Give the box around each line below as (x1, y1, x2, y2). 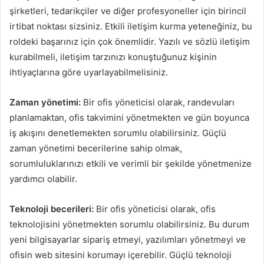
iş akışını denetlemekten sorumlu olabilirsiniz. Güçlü (9, 127, 226, 138)
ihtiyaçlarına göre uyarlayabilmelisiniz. (9, 66, 168, 78)
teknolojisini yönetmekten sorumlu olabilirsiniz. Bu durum (9, 218, 249, 230)
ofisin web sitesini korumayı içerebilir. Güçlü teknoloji (9, 249, 232, 260)
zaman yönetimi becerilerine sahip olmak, (9, 142, 182, 154)
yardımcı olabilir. (9, 173, 77, 184)
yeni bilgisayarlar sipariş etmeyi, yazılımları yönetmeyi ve (9, 233, 246, 245)
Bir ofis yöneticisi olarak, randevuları (81, 96, 235, 108)
